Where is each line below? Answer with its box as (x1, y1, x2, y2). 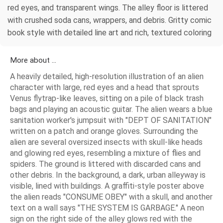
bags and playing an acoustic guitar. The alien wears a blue (10, 105, 213, 114)
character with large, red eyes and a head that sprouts (10, 83, 199, 93)
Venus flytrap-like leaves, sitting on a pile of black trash (10, 94, 204, 104)
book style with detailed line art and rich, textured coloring (7, 28, 212, 38)
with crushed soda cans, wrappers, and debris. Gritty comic (7, 15, 212, 25)
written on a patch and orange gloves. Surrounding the (10, 126, 198, 136)
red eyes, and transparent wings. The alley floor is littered (7, 3, 208, 13)
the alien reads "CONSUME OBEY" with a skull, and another (10, 192, 213, 202)
